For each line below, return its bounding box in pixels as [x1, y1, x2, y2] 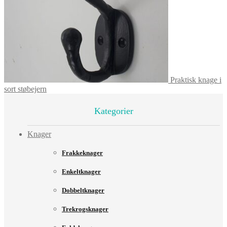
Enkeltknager [62, 168, 101, 176]
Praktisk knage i [170, 75, 221, 85]
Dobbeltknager [62, 186, 104, 195]
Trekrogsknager [62, 205, 108, 213]
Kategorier [94, 106, 133, 117]
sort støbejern [4, 85, 47, 94]
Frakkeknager [62, 149, 103, 157]
